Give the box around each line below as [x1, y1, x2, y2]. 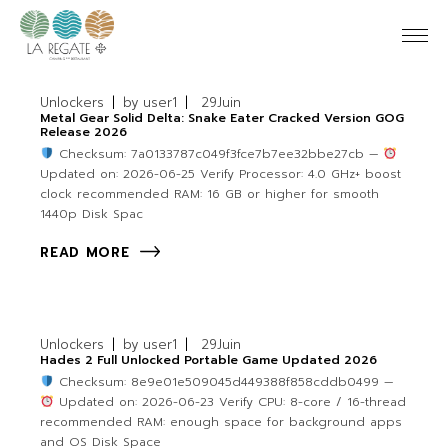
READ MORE [40, 243, 130, 263]
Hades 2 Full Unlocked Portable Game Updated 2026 [40, 351, 378, 370]
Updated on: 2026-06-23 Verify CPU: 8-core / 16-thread [53, 393, 406, 412]
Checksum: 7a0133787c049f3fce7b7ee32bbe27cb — [53, 145, 383, 163]
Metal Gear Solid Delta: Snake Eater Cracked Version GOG [40, 109, 405, 127]
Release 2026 [40, 123, 128, 141]
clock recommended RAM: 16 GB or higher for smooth [40, 185, 380, 203]
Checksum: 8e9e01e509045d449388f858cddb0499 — [53, 373, 393, 392]
